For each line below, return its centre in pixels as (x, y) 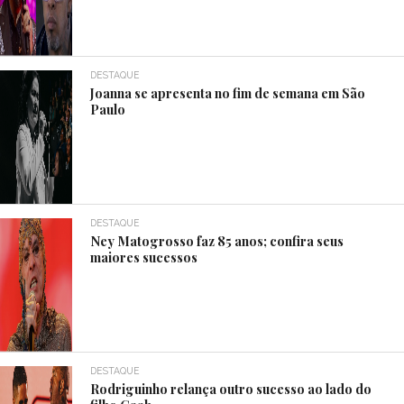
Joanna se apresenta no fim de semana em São (228, 92)
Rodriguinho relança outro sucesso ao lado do (231, 388)
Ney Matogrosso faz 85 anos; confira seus (217, 240)
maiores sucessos (144, 257)
